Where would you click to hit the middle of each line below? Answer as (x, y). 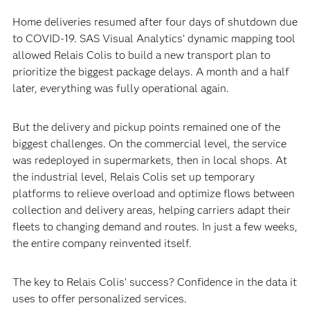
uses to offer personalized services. (99, 299)
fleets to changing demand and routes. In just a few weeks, (155, 227)
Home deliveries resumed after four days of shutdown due (155, 22)
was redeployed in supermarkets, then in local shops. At (149, 160)
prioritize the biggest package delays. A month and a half (151, 72)
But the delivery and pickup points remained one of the (146, 127)
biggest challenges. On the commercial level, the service (149, 144)
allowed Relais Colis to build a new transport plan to (141, 55)
